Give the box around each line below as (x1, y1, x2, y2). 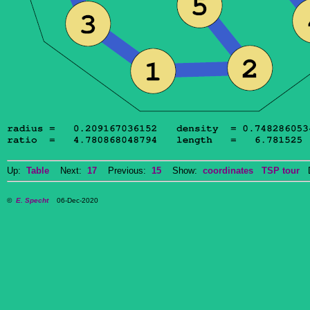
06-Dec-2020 (48, 197, 98, 204)
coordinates (203, 165, 253, 176)
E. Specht (16, 197, 48, 204)
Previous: (97, 165, 152, 176)
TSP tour (262, 165, 300, 176)
